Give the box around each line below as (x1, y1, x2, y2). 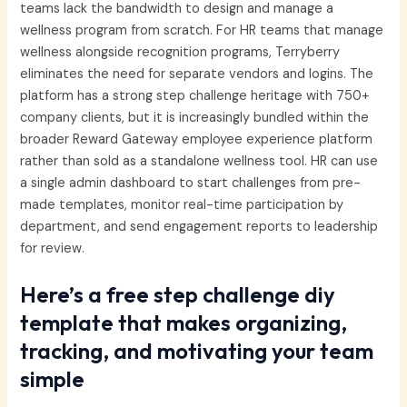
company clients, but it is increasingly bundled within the (20, 108, 370, 126)
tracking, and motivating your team (20, 336, 374, 364)
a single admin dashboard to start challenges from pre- (20, 174, 362, 192)
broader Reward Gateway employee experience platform (20, 130, 373, 148)
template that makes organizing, (20, 308, 348, 336)
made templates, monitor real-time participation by (20, 195, 344, 213)
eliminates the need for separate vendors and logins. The (20, 65, 374, 83)
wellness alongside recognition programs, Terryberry (20, 43, 341, 61)
